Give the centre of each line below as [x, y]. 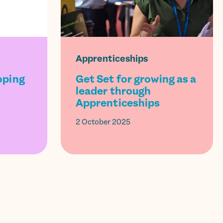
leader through [113, 91]
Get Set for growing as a [136, 79]
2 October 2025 [103, 122]
